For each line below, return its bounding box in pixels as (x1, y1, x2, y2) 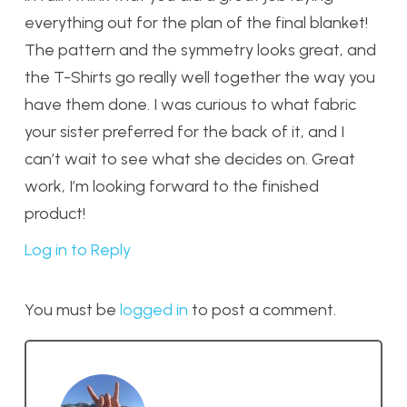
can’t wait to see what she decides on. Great (25, 148, 355, 169)
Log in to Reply (25, 240, 131, 261)
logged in (120, 300, 188, 321)
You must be (25, 300, 120, 321)
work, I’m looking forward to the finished (25, 175, 319, 196)
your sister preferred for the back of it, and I (25, 121, 344, 142)
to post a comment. (188, 300, 336, 321)
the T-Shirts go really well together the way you (25, 66, 375, 87)
